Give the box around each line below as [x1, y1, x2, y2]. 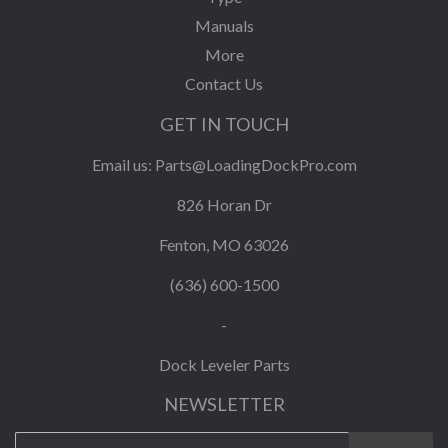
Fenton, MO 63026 [159, 235, 289, 255]
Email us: [91, 155, 155, 175]
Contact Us [185, 74, 263, 94]
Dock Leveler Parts [158, 355, 290, 375]
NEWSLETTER [163, 393, 285, 416]
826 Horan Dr [176, 195, 272, 215]
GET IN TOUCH [159, 113, 289, 136]
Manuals [194, 16, 254, 36]
